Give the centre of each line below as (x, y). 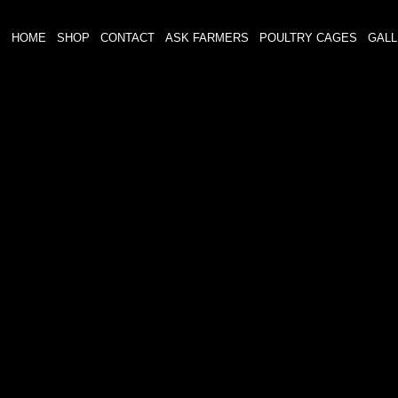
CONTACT (127, 38)
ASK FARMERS (207, 38)
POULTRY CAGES (308, 38)
